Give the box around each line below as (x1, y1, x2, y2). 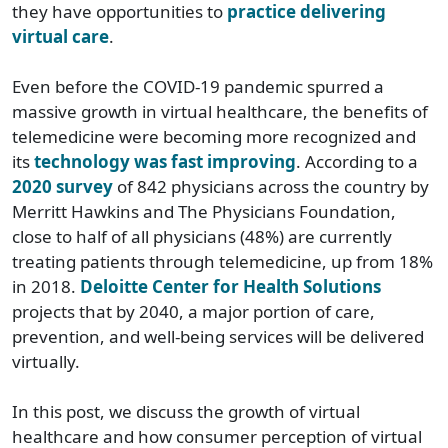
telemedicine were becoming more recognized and (12, 124, 416, 148)
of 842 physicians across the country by (113, 174, 429, 198)
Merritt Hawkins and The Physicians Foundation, (12, 199, 396, 223)
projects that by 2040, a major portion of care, (12, 299, 375, 323)
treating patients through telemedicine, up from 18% (12, 249, 433, 273)
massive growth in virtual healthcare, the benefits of (12, 99, 428, 123)
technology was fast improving (34, 149, 296, 173)
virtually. (12, 349, 80, 373)
